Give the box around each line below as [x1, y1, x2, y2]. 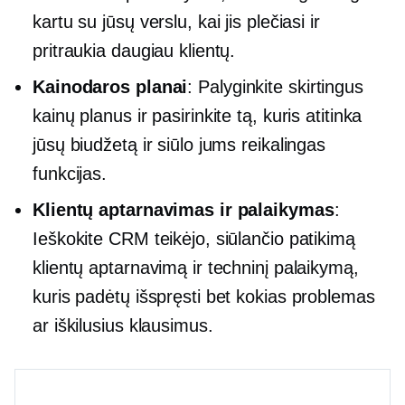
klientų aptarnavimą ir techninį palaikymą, [33, 257, 359, 278]
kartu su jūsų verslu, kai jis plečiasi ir [33, 11, 320, 32]
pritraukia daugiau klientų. [33, 40, 236, 61]
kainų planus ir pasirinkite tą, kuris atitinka [33, 105, 363, 126]
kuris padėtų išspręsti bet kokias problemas [33, 286, 375, 306]
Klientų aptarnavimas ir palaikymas [33, 199, 334, 220]
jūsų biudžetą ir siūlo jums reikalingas [33, 134, 326, 155]
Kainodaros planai [33, 76, 188, 97]
